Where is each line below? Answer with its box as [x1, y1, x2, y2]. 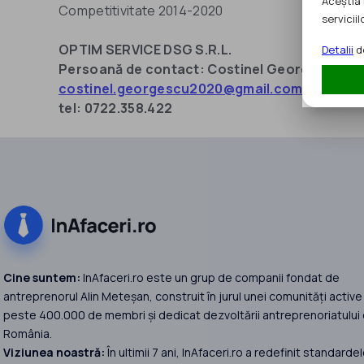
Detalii [322, 41, 353, 57]
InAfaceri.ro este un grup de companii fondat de [80, 270, 340, 286]
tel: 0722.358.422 [58, 99, 173, 118]
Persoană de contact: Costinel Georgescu [58, 60, 342, 79]
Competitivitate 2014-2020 [58, 2, 223, 20]
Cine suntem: [3, 270, 80, 286]
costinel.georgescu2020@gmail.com [58, 80, 303, 98]
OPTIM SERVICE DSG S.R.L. [58, 41, 232, 59]
